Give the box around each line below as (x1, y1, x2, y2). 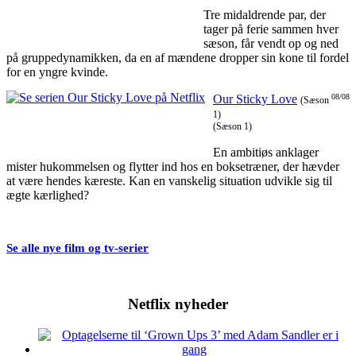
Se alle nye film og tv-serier (6, 241, 149, 254)
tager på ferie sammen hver (203, 21, 339, 36)
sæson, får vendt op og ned (203, 36, 339, 50)
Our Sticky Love (213, 91, 297, 106)
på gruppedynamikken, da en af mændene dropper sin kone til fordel (6, 50, 349, 64)
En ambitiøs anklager (213, 145, 319, 159)
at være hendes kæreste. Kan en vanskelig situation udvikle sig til (6, 173, 332, 188)
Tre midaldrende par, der (203, 7, 326, 21)
